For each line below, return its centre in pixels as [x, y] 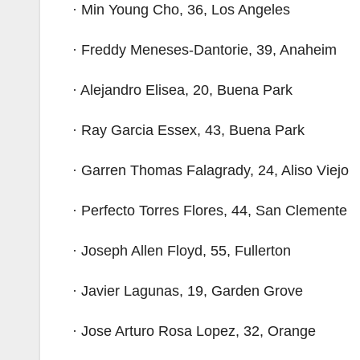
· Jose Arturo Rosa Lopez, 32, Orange [194, 331]
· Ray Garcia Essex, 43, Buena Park [188, 130]
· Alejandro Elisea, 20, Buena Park [182, 90]
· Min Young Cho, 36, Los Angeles [181, 10]
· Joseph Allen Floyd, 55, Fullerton [182, 251]
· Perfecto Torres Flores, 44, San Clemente [210, 211]
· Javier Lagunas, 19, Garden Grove [188, 291]
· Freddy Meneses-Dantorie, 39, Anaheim [205, 50]
